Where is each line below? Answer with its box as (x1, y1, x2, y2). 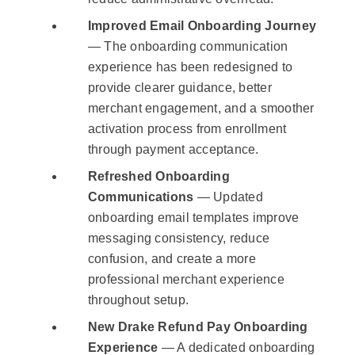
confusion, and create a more (87, 252, 256, 266)
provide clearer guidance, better (87, 81, 272, 95)
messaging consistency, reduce (87, 231, 270, 246)
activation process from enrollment (87, 122, 287, 136)
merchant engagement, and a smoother (87, 101, 315, 116)
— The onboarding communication (87, 40, 288, 54)
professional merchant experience (87, 273, 284, 287)
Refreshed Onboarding (87, 170, 230, 184)
